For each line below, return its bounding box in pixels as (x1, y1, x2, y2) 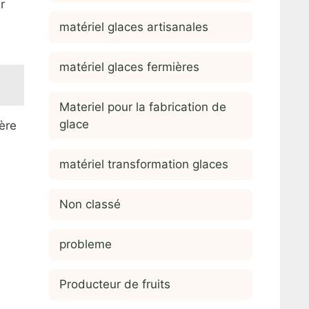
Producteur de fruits (59, 277, 170, 291)
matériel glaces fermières (59, 59, 199, 74)
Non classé (59, 197, 121, 211)
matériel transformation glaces (59, 157, 228, 171)
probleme (59, 237, 112, 251)
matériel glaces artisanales (59, 19, 208, 34)
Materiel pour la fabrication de (59, 99, 226, 114)
